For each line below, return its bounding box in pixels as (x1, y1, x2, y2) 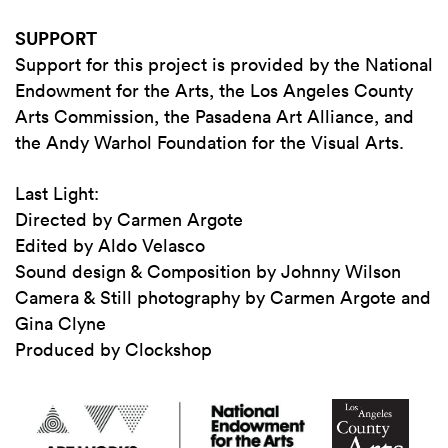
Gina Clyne (15, 311, 106, 336)
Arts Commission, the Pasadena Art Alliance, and (15, 104, 414, 129)
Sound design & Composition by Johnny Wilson (15, 259, 401, 284)
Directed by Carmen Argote (15, 207, 243, 232)
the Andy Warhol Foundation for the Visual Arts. (15, 130, 404, 155)
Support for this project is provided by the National (15, 52, 433, 77)
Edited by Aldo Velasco (15, 233, 205, 258)
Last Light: (15, 181, 99, 206)
